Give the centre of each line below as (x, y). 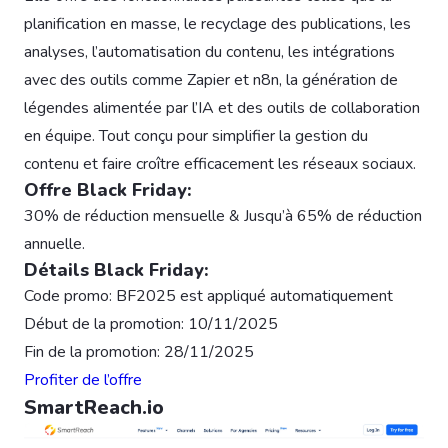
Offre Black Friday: (108, 189)
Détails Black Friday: (116, 269)
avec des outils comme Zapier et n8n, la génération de (211, 79)
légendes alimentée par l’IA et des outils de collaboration (222, 107)
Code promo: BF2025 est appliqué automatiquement (208, 295)
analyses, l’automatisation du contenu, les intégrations (209, 51)
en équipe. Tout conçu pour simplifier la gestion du (196, 135)
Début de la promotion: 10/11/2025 (151, 323)
